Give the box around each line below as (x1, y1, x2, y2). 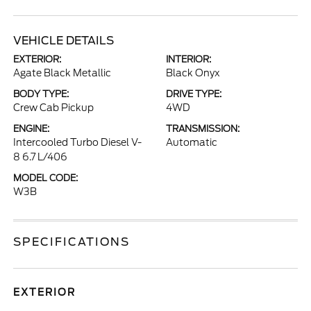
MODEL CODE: (13, 173, 78, 183)
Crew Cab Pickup (13, 102, 94, 113)
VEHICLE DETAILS (13, 34, 115, 47)
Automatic (166, 137, 217, 148)
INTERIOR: (166, 54, 211, 65)
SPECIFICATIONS (13, 235, 131, 249)
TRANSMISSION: (166, 124, 239, 134)
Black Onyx (166, 67, 220, 78)
